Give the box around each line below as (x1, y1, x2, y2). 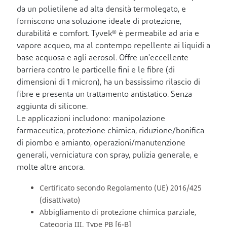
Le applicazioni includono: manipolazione (17, 115, 165, 124)
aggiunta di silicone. (17, 103, 88, 111)
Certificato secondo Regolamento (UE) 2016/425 (40, 183, 202, 193)
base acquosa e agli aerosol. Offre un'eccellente (17, 54, 188, 63)
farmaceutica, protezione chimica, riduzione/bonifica (17, 127, 204, 136)
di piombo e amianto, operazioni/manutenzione (17, 139, 185, 148)
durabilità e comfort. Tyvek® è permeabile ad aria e (17, 30, 199, 39)
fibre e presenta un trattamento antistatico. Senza (17, 91, 192, 99)
